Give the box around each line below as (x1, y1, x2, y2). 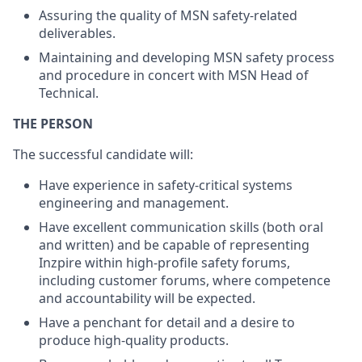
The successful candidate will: (13, 145, 193, 163)
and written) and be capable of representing (39, 236, 309, 254)
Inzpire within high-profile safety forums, (39, 254, 290, 271)
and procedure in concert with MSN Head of (39, 66, 309, 84)
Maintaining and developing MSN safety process (39, 48, 335, 66)
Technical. (39, 84, 99, 102)
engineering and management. (39, 194, 229, 212)
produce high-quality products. (39, 331, 229, 349)
